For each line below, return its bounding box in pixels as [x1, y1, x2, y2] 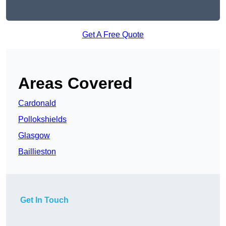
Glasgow [18, 131, 50, 140]
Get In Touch [20, 196, 69, 205]
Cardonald [18, 99, 56, 108]
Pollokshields [18, 115, 67, 124]
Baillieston [18, 147, 56, 156]
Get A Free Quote [82, 30, 144, 39]
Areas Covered [18, 74, 133, 93]
